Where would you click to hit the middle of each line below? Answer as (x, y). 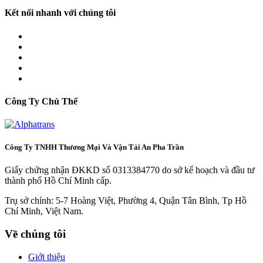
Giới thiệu (47, 257)
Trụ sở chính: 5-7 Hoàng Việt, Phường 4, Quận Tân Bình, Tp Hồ (126, 201)
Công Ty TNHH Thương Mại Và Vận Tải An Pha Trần (94, 147)
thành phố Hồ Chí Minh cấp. (58, 181)
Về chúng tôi (35, 234)
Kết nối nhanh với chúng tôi (60, 13)
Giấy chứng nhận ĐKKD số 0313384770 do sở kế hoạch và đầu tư (130, 170)
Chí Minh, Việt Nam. (44, 211)
